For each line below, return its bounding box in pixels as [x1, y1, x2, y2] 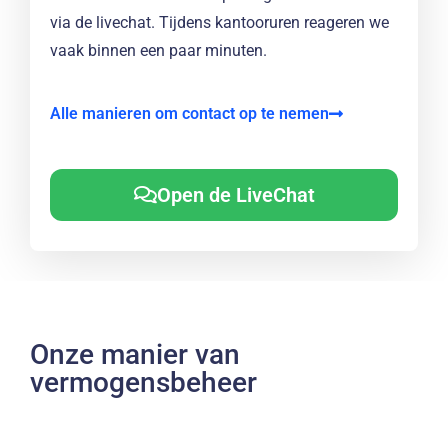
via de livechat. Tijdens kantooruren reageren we [50, 13, 389, 33]
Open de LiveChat [156, 182, 315, 207]
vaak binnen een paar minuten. [50, 41, 267, 61]
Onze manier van [30, 337, 240, 371]
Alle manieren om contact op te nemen [50, 103, 329, 123]
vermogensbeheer [30, 365, 257, 399]
